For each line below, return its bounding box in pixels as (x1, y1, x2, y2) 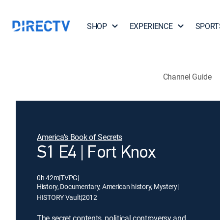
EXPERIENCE (129, 21, 173, 31)
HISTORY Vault (37, 192, 81, 202)
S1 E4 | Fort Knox (37, 144, 156, 162)
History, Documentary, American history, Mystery (37, 182, 177, 191)
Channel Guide (163, 71, 212, 82)
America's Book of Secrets (37, 132, 122, 142)
